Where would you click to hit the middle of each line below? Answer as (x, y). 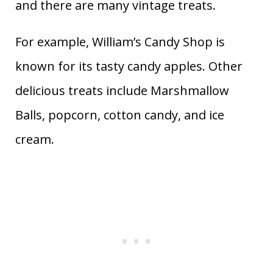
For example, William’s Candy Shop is (120, 41)
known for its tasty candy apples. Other (129, 66)
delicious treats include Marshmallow (122, 90)
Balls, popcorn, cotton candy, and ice (120, 115)
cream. (35, 139)
